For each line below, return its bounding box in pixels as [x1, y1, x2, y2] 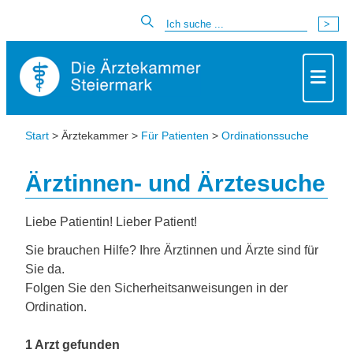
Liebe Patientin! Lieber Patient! [25, 215, 197, 229]
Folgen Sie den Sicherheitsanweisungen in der [25, 281, 288, 295]
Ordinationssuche [221, 129, 309, 142]
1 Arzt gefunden [25, 338, 120, 351]
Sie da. [25, 262, 65, 276]
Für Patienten [141, 129, 209, 142]
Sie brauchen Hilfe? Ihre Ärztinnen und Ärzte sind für [25, 243, 318, 257]
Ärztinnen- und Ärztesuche [25, 170, 325, 196]
